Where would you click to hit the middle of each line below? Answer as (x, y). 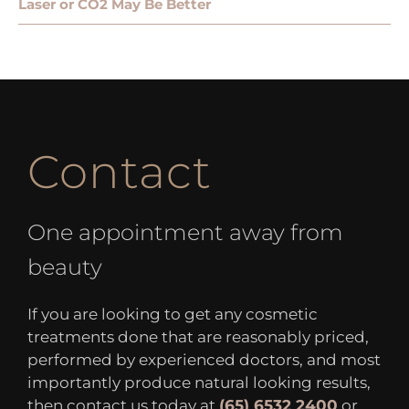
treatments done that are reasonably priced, (198, 337)
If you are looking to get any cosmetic (173, 315)
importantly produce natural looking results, (199, 383)
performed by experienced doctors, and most (204, 360)
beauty (65, 267)
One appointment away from (185, 232)
